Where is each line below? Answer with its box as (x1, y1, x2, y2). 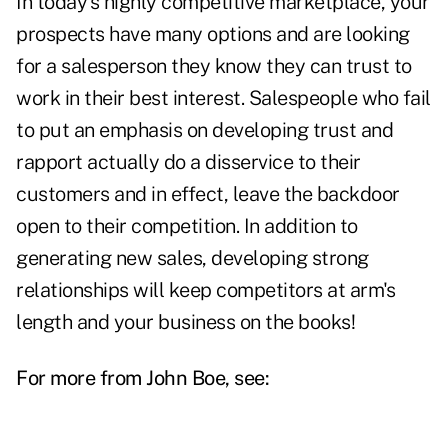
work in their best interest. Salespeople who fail (16, 86, 431, 111)
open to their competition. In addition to (16, 214, 358, 239)
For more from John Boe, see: (16, 366, 269, 391)
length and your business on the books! (16, 310, 355, 335)
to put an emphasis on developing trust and (16, 118, 393, 143)
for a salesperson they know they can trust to (16, 54, 412, 79)
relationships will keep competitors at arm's (16, 278, 395, 303)
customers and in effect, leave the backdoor (16, 182, 400, 207)
